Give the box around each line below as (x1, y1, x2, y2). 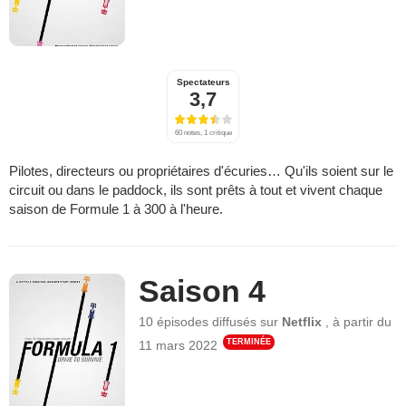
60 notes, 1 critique (174, 128, 232, 137)
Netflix (282, 314, 323, 329)
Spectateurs (176, 76, 230, 87)
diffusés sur (212, 314, 283, 329)
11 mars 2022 (139, 337, 218, 353)
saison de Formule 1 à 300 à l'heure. (9, 200, 223, 217)
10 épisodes (139, 314, 209, 329)
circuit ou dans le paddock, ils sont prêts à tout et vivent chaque (9, 181, 382, 198)
